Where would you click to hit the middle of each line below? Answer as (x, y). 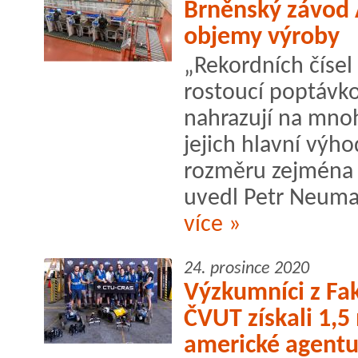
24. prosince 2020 (247, 268)
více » (212, 225)
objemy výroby (262, 37)
